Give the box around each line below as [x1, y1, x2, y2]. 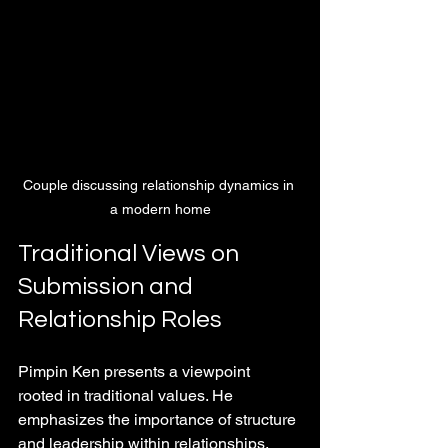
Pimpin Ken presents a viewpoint [18, 361, 254, 381]
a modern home [109, 200, 211, 217]
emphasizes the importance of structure [18, 409, 300, 429]
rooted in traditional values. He [18, 385, 237, 405]
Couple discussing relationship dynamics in [22, 176, 298, 193]
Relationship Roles [18, 306, 222, 332]
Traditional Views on [18, 240, 244, 266]
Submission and [18, 273, 198, 299]
